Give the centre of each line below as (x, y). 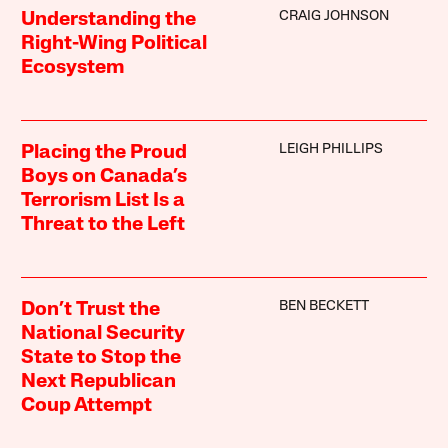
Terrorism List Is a (103, 200)
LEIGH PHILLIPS (330, 149)
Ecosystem (73, 67)
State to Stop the (101, 357)
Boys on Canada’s (104, 176)
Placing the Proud (104, 152)
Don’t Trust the (91, 309)
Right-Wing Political (114, 43)
